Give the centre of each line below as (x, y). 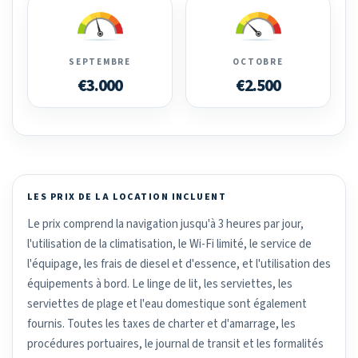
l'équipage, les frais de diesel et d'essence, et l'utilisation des (179, 264)
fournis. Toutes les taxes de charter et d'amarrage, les (161, 324)
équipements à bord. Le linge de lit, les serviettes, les (160, 284)
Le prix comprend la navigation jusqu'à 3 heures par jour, (165, 224)
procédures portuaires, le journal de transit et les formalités (175, 344)
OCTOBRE (258, 62)
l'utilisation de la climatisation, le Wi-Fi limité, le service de (169, 244)
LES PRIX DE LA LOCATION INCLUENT (127, 197)
